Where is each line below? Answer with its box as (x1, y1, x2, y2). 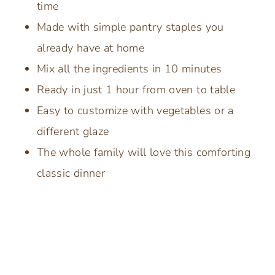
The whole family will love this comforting (37, 144, 251, 160)
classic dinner (37, 165, 106, 180)
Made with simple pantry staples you (37, 19, 224, 34)
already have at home (37, 40, 145, 55)
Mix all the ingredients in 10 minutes (37, 61, 222, 76)
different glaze (37, 123, 109, 139)
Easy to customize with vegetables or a (37, 103, 234, 118)
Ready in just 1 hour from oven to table (37, 82, 236, 97)
